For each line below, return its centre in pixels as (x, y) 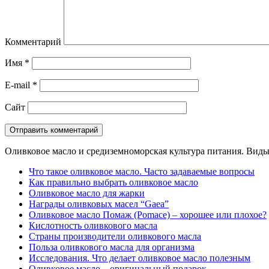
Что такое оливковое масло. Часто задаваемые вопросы (142, 172)
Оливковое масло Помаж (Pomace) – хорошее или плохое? (148, 215)
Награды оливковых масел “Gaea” (99, 204)
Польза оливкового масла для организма (112, 247)
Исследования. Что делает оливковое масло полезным (140, 258)
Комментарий (33, 42)
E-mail (19, 85)
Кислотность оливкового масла (93, 226)
